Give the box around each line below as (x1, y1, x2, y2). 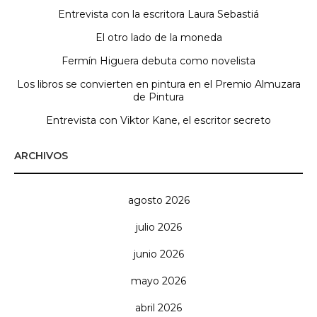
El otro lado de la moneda (95, 31, 222, 45)
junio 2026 (133, 248, 184, 261)
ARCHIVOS (14, 149, 68, 163)
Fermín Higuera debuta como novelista (62, 54, 255, 68)
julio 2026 (135, 221, 182, 234)
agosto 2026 (127, 194, 190, 207)
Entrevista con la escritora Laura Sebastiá (58, 8, 259, 21)
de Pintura (133, 91, 184, 104)
